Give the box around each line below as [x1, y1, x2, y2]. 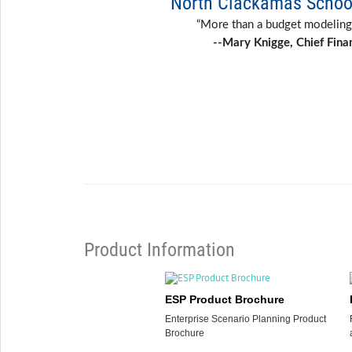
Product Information [84, 239, 235, 261]
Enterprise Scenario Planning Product [164, 313, 326, 324]
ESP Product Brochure [164, 293, 284, 306]
